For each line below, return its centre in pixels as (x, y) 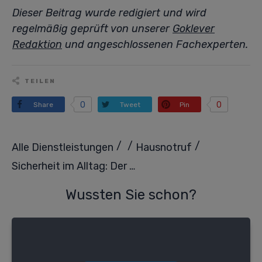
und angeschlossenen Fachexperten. (155, 44)
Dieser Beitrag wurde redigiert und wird (109, 13)
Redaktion (37, 44)
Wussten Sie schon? (131, 195)
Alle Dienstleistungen (63, 148)
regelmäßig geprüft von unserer (92, 29)
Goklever (194, 29)
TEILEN (40, 81)
